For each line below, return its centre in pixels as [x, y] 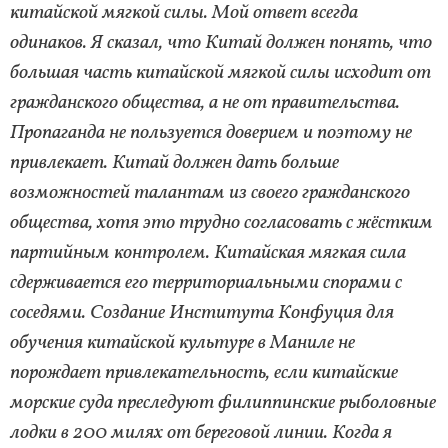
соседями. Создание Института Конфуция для [202, 312]
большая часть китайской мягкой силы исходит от [220, 72]
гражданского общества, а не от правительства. [205, 102]
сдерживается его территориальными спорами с [206, 282]
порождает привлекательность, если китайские [204, 372]
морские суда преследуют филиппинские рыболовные [223, 402]
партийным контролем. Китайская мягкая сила [208, 252]
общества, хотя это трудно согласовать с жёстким [221, 222]
